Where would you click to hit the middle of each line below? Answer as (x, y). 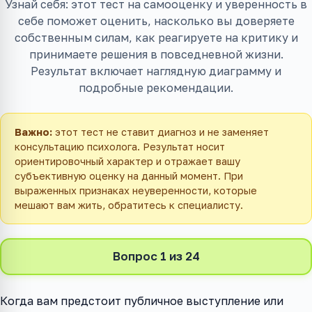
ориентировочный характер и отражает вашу (127, 161)
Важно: (33, 132)
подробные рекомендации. (156, 88)
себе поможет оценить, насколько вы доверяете (156, 21)
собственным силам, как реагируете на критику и (156, 38)
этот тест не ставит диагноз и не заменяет (161, 132)
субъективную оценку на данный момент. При (129, 176)
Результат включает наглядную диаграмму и (156, 71)
